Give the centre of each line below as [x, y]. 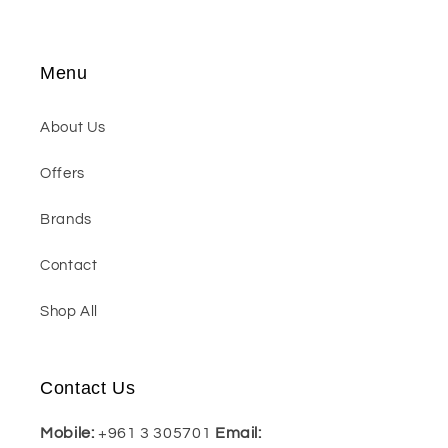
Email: [238, 432]
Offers [62, 174]
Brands [66, 220]
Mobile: [69, 432]
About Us [73, 128]
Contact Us [88, 387]
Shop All [69, 312]
